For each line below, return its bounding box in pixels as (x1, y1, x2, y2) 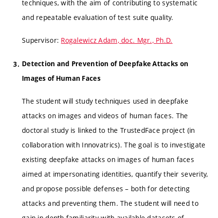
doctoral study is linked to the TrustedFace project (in (22, 126, 195, 135)
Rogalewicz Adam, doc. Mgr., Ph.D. (61, 36, 173, 45)
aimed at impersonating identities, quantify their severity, (22, 169, 208, 179)
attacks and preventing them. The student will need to (22, 199, 199, 208)
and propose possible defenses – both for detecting (22, 184, 190, 194)
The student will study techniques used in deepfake (22, 96, 188, 106)
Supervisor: (22, 36, 61, 45)
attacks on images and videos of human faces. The (22, 111, 188, 121)
